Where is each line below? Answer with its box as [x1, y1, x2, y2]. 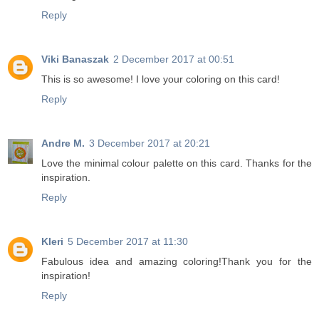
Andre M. [41, 137, 85, 149]
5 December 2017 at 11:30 [68, 235, 188, 247]
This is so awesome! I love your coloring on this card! [41, 73, 280, 85]
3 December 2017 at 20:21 [89, 137, 210, 149]
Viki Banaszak [41, 53, 109, 65]
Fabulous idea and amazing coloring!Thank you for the [41, 255, 312, 267]
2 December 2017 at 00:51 [113, 53, 234, 65]
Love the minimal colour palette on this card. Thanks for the [41, 157, 312, 169]
